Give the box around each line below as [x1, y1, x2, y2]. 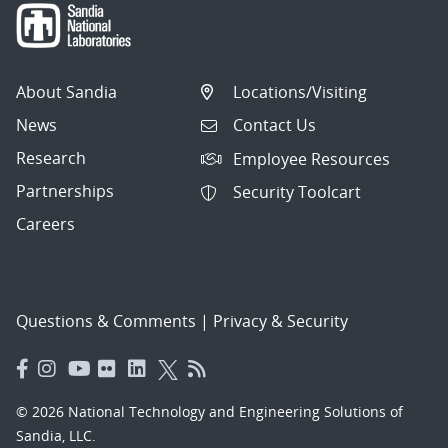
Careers [16, 212, 75, 235]
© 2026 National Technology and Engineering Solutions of [16, 401, 403, 421]
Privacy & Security [213, 309, 348, 332]
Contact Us [233, 114, 317, 137]
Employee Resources [233, 147, 391, 170]
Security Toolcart [233, 181, 362, 204]
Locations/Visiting [233, 80, 368, 103]
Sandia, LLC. [16, 425, 96, 445]
